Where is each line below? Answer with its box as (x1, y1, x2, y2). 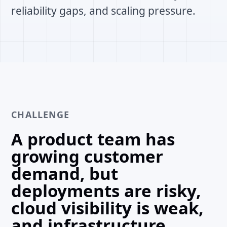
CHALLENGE (11, 108, 70, 121)
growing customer (11, 145, 164, 168)
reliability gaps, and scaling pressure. (11, 4, 196, 18)
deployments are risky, (11, 179, 201, 202)
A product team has (11, 128, 175, 150)
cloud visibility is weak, (11, 197, 204, 219)
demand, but (11, 162, 119, 185)
